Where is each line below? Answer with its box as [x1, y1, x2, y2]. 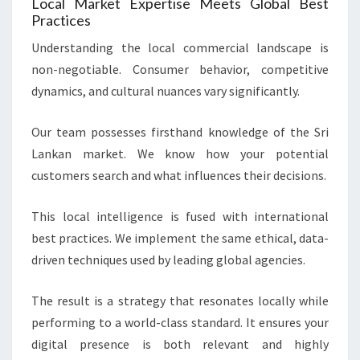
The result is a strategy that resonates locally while [31, 292, 329, 309]
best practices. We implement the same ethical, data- [31, 230, 329, 247]
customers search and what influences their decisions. [31, 167, 326, 184]
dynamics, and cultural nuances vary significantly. [31, 83, 300, 100]
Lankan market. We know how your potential [31, 145, 329, 162]
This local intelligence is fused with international [31, 208, 329, 225]
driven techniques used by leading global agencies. [31, 252, 305, 268]
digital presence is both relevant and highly [31, 336, 329, 353]
